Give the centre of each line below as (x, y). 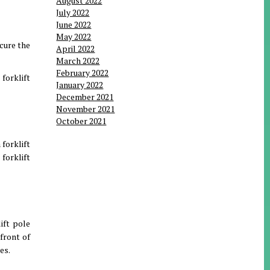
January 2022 (80, 85)
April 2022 (76, 49)
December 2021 (85, 97)
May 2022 (74, 37)
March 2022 (78, 61)
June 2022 (74, 25)
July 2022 (73, 13)
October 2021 (81, 121)
